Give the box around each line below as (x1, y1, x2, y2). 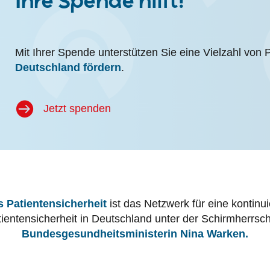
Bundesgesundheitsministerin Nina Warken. (22, 228, 248, 240)
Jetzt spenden (43, 102, 111, 115)
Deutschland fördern (14, 61, 121, 74)
